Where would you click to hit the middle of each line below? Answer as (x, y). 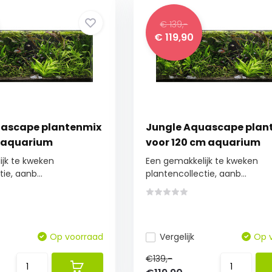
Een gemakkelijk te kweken (202, 161)
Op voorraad (76, 237)
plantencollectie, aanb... (196, 174)
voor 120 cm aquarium (203, 142)
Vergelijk (177, 237)
